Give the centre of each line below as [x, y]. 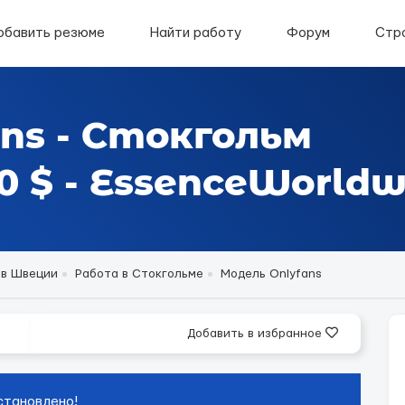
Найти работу [196, 33]
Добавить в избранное [256, 334]
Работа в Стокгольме [139, 274]
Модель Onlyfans [271, 274]
